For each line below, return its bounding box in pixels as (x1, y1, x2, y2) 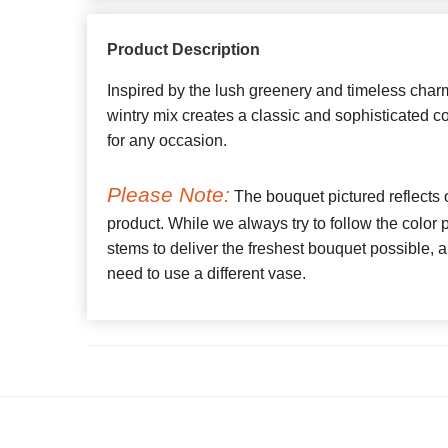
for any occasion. (107, 132, 227, 150)
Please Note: (107, 183, 230, 207)
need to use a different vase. (107, 265, 306, 283)
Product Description (107, 41, 260, 59)
